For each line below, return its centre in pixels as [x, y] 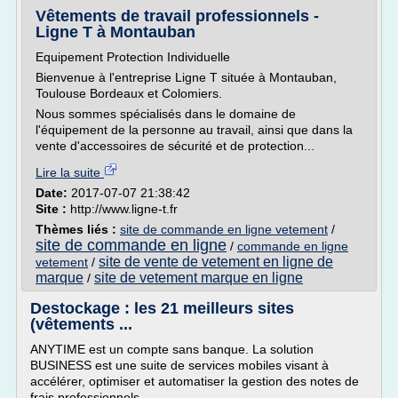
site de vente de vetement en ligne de [216, 262]
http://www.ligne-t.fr [124, 209]
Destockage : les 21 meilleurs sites [162, 308]
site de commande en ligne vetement [224, 229]
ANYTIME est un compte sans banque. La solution [172, 349]
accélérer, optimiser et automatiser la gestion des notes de [195, 381]
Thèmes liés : [78, 229]
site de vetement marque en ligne [199, 278]
